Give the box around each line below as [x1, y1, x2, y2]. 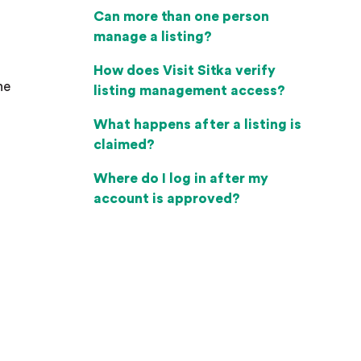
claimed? [93, 138, 155, 151]
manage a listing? [93, 30, 212, 44]
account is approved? [93, 192, 240, 205]
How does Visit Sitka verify [93, 64, 276, 77]
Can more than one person [93, 10, 269, 23]
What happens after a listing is [93, 118, 301, 131]
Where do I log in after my [93, 172, 268, 185]
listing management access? [93, 84, 285, 98]
